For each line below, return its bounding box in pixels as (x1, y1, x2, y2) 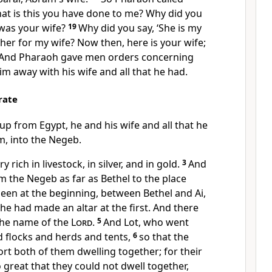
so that (139, 230, 174, 243)
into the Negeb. (10, 133, 81, 146)
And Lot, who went (103, 216, 189, 229)
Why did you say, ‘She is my (78, 21, 202, 35)
